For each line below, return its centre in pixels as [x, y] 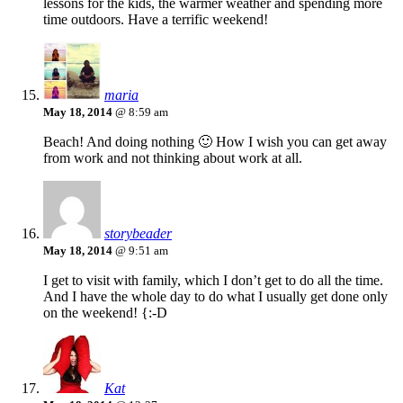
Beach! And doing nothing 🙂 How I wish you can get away [215, 142]
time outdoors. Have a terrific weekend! [156, 20]
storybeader [138, 234]
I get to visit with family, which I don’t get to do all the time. [213, 281]
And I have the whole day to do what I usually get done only [215, 297]
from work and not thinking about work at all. [173, 158]
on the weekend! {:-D [105, 313]
